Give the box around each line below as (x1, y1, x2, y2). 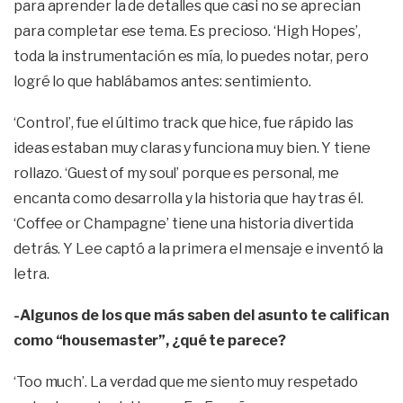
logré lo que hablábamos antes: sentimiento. (13, 73, 311, 91)
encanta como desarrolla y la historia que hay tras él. (13, 190, 363, 208)
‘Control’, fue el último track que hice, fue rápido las (13, 114, 354, 132)
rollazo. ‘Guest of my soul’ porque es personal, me (13, 165, 339, 183)
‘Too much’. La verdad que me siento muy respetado (13, 373, 359, 391)
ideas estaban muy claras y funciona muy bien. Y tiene (13, 139, 371, 157)
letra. (13, 265, 49, 283)
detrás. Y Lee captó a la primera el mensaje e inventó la (13, 240, 384, 258)
